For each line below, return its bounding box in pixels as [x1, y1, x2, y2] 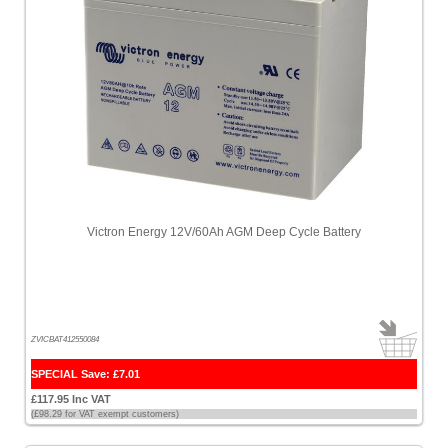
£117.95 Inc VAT [31, 393, 111, 405]
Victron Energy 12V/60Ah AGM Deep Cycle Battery [87, 225, 361, 239]
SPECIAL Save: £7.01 [31, 368, 140, 380]
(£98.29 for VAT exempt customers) [31, 409, 179, 419]
